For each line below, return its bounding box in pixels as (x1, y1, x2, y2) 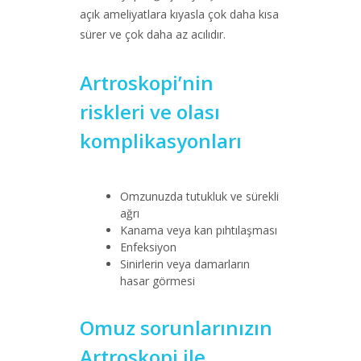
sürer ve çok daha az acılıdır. (80, 27, 226, 42)
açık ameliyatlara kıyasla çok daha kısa (80, 6, 279, 22)
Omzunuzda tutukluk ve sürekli (120, 189, 279, 204)
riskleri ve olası (80, 98, 220, 125)
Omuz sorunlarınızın (80, 314, 272, 341)
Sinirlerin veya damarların (120, 256, 250, 272)
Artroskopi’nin (80, 69, 214, 96)
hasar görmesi (120, 273, 195, 288)
